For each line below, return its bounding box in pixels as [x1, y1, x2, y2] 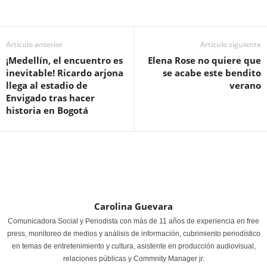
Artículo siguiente [200, 39, 261, 49]
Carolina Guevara [94, 200, 173, 212]
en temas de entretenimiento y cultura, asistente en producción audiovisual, [11, 242, 256, 250]
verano [229, 79, 261, 91]
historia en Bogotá [6, 104, 88, 116]
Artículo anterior [6, 39, 63, 49]
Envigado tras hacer [6, 92, 95, 104]
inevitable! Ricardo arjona [6, 67, 123, 79]
